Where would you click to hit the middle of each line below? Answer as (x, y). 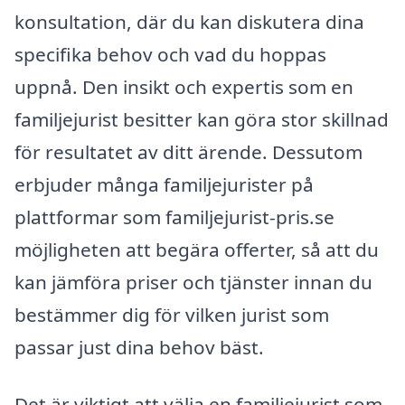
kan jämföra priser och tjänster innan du (193, 282)
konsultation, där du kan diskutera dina (189, 21)
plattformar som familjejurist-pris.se (174, 217)
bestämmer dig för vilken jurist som (172, 314)
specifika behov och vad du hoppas (170, 54)
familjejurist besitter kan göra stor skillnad (202, 119)
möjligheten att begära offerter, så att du (197, 249)
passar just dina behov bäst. (139, 347)
